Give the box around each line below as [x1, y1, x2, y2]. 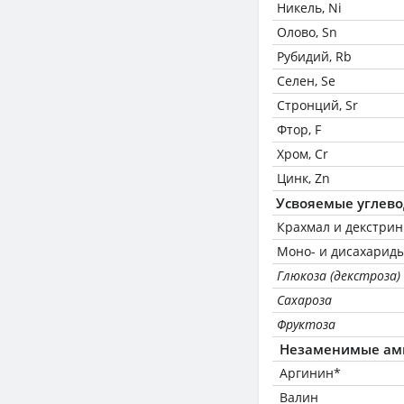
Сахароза [277, 291, 332, 308]
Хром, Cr [277, 145, 328, 162]
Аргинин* [280, 364, 341, 381]
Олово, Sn [277, 23, 337, 41]
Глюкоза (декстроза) [277, 267, 400, 284]
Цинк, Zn [277, 170, 330, 187]
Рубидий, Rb [277, 48, 352, 65]
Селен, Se [277, 72, 335, 89]
